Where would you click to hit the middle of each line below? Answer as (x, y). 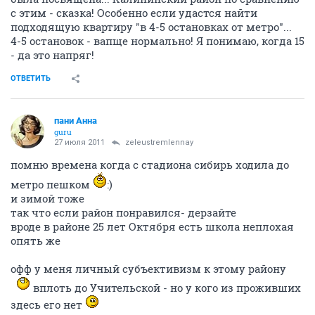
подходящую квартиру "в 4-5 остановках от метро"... (151, 27)
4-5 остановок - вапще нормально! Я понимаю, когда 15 (157, 41)
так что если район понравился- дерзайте (123, 212)
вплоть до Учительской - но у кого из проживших (166, 288)
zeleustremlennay (159, 142)
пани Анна (76, 121)
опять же (36, 240)
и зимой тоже (47, 198)
